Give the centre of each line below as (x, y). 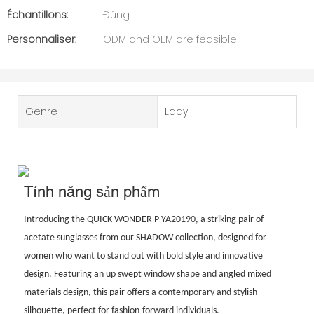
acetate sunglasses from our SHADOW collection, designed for (145, 238)
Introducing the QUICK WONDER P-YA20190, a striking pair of (143, 220)
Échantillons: (37, 15)
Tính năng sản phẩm (91, 191)
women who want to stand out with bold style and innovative (143, 257)
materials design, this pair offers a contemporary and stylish (140, 293)
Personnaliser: (42, 39)
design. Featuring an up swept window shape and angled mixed (147, 275)
